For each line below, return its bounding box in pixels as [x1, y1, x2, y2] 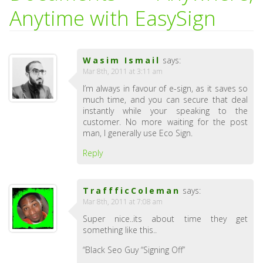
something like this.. [82, 224, 157, 235]
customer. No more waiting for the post [82, 116, 248, 127]
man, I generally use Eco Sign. [82, 127, 193, 139]
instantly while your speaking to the [82, 105, 248, 116]
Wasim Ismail [82, 55, 160, 66]
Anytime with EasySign [9, 4, 216, 32]
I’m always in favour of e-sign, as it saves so [82, 83, 248, 94]
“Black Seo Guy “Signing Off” [82, 244, 185, 255]
